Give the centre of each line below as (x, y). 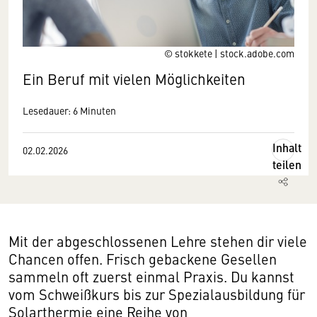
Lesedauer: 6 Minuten (69, 110)
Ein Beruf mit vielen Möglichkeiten (134, 79)
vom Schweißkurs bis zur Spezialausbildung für (157, 294)
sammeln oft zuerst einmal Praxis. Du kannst (151, 276)
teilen (287, 165)
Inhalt (287, 148)
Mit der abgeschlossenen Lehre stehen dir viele (158, 241)
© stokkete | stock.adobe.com (229, 53)
